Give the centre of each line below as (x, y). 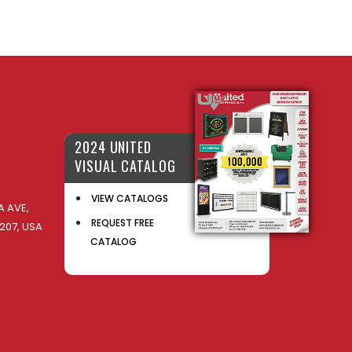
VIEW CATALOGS (129, 198)
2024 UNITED (113, 147)
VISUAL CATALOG (125, 166)
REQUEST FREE (122, 223)
